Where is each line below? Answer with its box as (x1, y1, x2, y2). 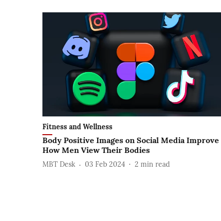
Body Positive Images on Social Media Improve (42, 135, 219, 145)
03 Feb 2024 (85, 160, 125, 169)
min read (141, 160, 170, 169)
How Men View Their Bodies (42, 145, 150, 155)
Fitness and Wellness (42, 122, 112, 131)
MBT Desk (42, 160, 75, 169)
